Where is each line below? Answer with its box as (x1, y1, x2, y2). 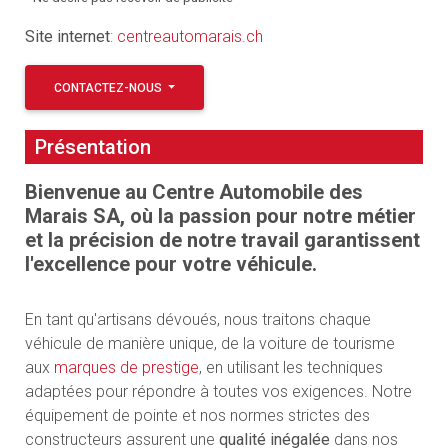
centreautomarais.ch (116, 26, 263, 46)
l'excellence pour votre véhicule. (24, 251, 317, 276)
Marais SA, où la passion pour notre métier (24, 203, 416, 228)
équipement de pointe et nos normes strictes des (24, 405, 370, 425)
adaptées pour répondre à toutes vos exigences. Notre (24, 381, 412, 401)
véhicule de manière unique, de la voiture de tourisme (24, 333, 395, 353)
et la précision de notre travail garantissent (24, 227, 420, 252)
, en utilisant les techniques (198, 357, 383, 377)
